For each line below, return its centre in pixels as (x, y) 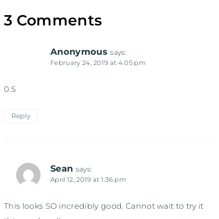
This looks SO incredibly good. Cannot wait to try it (104, 206)
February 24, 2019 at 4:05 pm (98, 63)
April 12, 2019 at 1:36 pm (88, 180)
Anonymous (79, 52)
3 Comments (53, 20)
